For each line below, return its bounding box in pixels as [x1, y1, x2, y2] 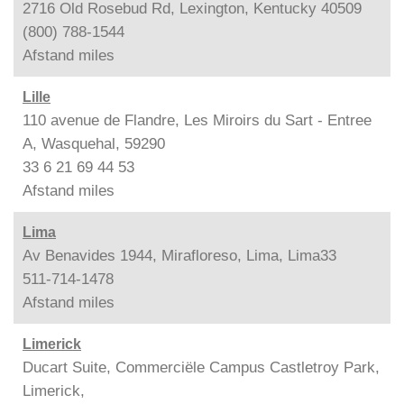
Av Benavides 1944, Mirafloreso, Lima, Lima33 [23, 246, 336, 264]
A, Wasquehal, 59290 [23, 134, 165, 152]
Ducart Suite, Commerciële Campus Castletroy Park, [23, 358, 380, 376]
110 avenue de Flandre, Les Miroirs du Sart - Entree [23, 111, 372, 129]
